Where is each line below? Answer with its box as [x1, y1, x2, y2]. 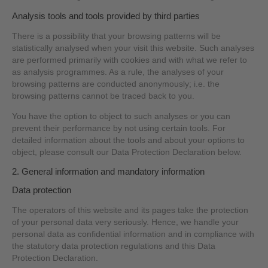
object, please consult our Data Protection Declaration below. [12, 147, 242, 157]
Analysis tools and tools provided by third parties [12, 10, 200, 21]
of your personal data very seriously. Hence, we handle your [12, 218, 239, 227]
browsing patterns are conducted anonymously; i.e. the [12, 80, 220, 89]
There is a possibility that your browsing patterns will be [12, 32, 221, 41]
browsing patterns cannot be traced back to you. [12, 92, 195, 101]
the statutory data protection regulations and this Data [12, 242, 216, 251]
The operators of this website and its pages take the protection [12, 206, 249, 215]
